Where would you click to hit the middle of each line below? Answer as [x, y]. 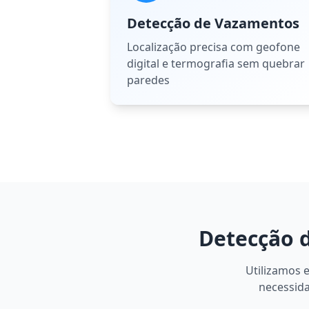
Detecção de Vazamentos [213, 23]
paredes [148, 80]
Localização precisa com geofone [213, 47]
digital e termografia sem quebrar [216, 63]
